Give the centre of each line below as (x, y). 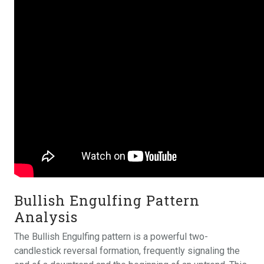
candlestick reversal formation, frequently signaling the (127, 250)
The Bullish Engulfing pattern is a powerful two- (111, 236)
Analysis (46, 216)
